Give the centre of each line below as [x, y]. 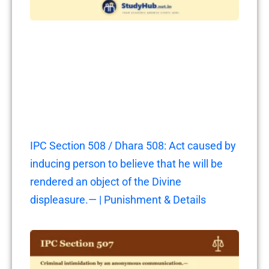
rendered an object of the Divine [106, 182]
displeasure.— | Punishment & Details [118, 200]
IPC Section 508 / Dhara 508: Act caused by [133, 146]
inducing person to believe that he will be [126, 164]
